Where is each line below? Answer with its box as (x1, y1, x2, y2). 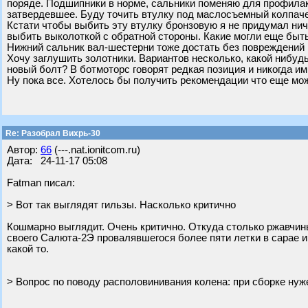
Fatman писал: (7, 177, 75, 188)
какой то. (7, 243, 49, 254)
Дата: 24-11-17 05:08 (7, 155, 107, 166)
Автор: (7, 144, 41, 155)
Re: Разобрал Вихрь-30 (3, 129, 100, 138)
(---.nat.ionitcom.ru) (52, 144, 140, 155)
